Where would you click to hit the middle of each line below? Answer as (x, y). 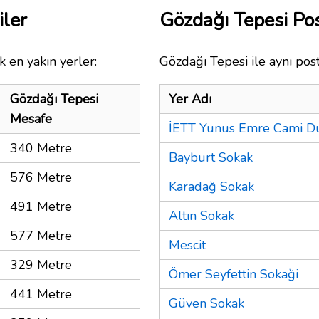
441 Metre (41, 294)
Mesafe (31, 119)
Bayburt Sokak (211, 157)
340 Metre (41, 148)
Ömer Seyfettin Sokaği (234, 274)
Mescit (187, 245)
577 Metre (41, 235)
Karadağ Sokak (211, 186)
